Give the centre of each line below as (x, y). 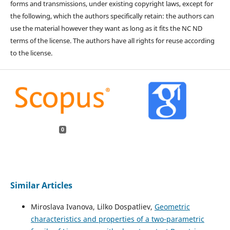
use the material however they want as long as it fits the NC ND (106, 28)
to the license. (31, 53)
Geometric (172, 207)
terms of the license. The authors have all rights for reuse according (112, 40)
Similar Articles (41, 186)
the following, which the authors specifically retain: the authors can (112, 16)
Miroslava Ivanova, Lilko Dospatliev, (92, 207)
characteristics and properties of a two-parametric (117, 219)
